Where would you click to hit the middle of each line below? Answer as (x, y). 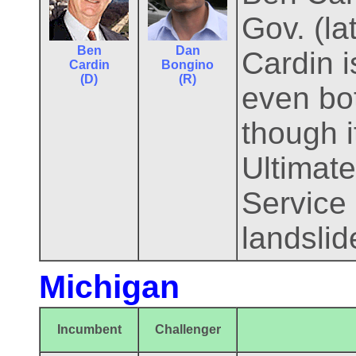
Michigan (109, 287)
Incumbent (89, 329)
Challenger (188, 329)
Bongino (188, 65)
